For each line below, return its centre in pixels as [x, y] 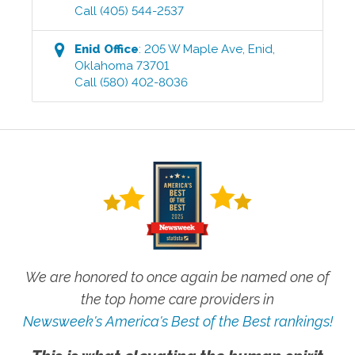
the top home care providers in [177, 300]
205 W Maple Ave [194, 50]
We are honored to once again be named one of [177, 277]
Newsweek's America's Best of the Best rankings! [177, 322]
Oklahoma [104, 66]
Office [120, 50]
